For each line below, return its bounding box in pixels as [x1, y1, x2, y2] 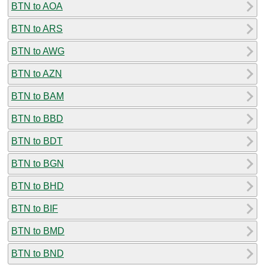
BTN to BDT [11, 135, 63, 146]
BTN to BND [11, 248, 64, 258]
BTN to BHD [11, 180, 64, 191]
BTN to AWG [11, 46, 64, 56]
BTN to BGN [11, 158, 64, 169]
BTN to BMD [11, 225, 64, 236]
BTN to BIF [11, 203, 58, 214]
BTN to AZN [11, 68, 62, 79]
